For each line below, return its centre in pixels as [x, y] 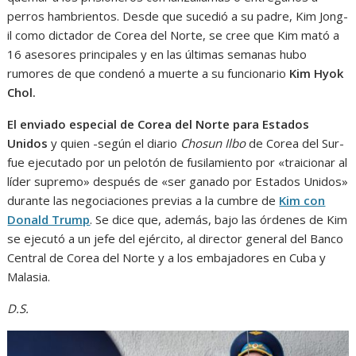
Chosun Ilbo [213, 143]
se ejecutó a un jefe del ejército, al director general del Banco [176, 238]
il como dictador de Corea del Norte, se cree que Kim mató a [174, 35]
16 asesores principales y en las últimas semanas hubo [157, 54]
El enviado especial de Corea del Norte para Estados [159, 124]
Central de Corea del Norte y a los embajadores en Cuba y [167, 257]
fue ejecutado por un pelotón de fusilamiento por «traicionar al [178, 162]
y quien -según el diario [114, 143]
